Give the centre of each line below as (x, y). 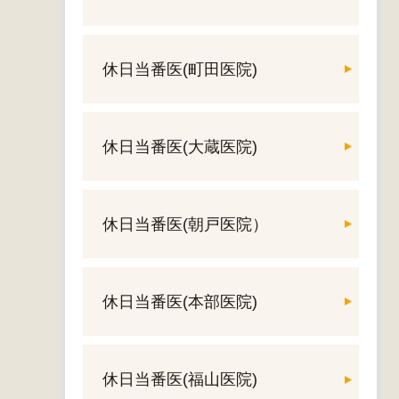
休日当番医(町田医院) (179, 69)
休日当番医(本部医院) (179, 302)
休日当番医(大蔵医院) (179, 147)
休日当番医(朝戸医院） (193, 225)
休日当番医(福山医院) (179, 380)
